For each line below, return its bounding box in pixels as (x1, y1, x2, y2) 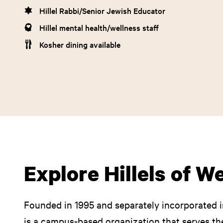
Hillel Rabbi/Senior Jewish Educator (39, 5, 165, 16)
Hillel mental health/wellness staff (39, 22, 159, 33)
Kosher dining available (39, 39, 120, 50)
